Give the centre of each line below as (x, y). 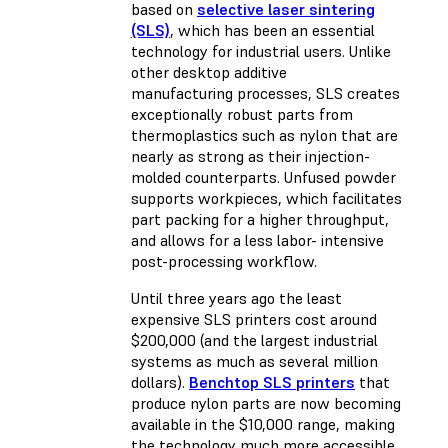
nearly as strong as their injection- (250, 156)
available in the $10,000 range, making (263, 424)
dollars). (160, 382)
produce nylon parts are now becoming (266, 403)
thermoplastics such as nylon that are (264, 135)
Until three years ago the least (236, 298)
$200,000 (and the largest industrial (254, 340)
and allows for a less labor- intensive (257, 240)
